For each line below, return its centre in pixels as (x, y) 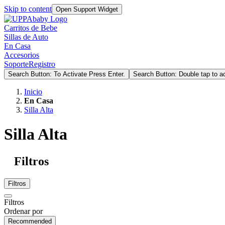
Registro (42, 64)
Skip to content (28, 9)
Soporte (16, 64)
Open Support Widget (87, 9)
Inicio (33, 92)
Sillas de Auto (26, 37)
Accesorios (22, 55)
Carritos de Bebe (31, 28)
